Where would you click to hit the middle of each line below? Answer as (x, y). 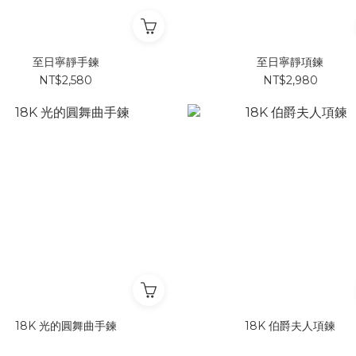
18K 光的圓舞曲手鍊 (66, 325)
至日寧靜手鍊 (66, 62)
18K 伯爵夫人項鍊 (290, 325)
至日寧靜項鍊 (290, 62)
